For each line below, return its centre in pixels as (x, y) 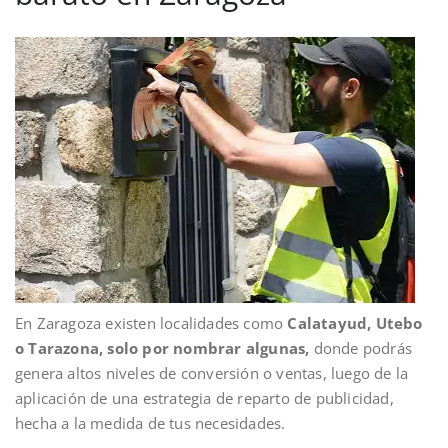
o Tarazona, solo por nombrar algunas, (162, 347)
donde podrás (361, 347)
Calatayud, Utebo (353, 322)
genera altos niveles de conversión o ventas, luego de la (212, 372)
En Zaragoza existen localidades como (149, 322)
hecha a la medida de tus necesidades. (150, 422)
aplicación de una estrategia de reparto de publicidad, (204, 397)
